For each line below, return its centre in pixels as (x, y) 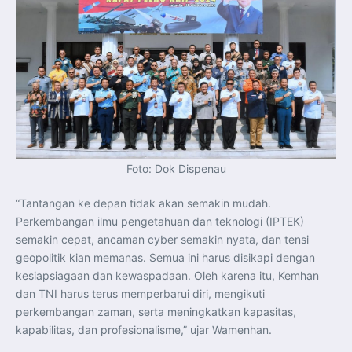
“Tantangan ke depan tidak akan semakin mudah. (143, 203)
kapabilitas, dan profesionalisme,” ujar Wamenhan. (144, 329)
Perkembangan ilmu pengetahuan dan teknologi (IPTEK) (160, 221)
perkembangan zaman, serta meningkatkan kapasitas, (156, 311)
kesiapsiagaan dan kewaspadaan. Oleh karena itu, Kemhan (167, 275)
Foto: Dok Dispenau (176, 168)
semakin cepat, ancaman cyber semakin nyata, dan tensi (162, 239)
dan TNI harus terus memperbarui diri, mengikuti (140, 293)
